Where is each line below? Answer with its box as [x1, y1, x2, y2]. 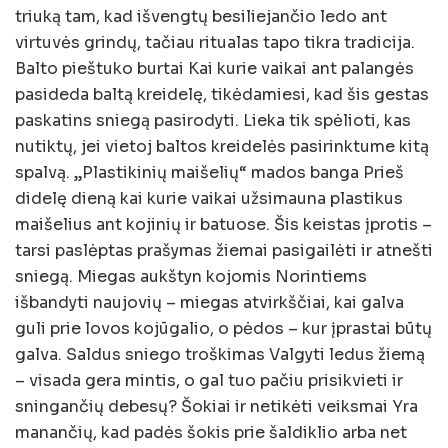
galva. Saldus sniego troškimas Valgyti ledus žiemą [15, 344, 425, 366]
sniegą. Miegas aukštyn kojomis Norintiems [15, 266, 367, 288]
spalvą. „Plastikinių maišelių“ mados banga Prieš [15, 162, 404, 184]
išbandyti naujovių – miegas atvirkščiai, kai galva [15, 292, 404, 314]
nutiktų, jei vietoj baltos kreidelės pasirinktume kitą [15, 136, 429, 158]
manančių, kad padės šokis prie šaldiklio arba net [15, 422, 407, 444]
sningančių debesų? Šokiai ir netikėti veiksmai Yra [15, 396, 418, 418]
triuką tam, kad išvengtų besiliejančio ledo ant [15, 6, 387, 28]
